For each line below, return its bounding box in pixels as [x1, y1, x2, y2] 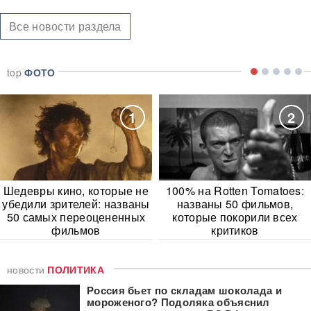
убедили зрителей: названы [2, 195, 150, 212]
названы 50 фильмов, [176, 195, 294, 212]
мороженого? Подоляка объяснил [87, 294, 270, 310]
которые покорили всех [172, 208, 298, 225]
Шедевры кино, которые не [3, 182, 149, 199]
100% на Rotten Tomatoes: [165, 182, 305, 199]
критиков [211, 221, 259, 238]
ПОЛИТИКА [47, 262, 104, 276]
